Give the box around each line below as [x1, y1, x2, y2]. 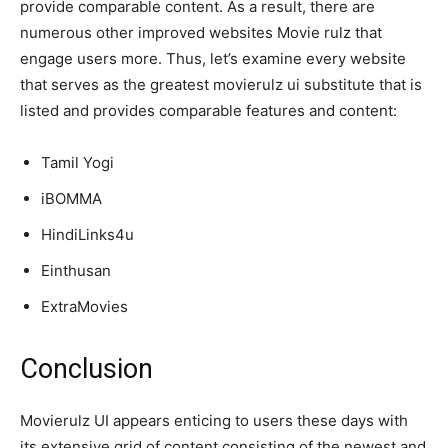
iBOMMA [41, 189, 106, 209]
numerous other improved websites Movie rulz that [20, 23, 382, 43]
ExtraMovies [41, 297, 128, 317]
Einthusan [41, 261, 115, 281]
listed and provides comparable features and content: [20, 101, 397, 121]
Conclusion [20, 353, 153, 386]
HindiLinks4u [41, 225, 138, 245]
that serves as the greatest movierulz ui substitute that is [20, 75, 422, 95]
